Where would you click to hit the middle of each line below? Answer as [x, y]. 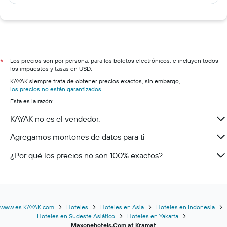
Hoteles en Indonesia [185, 207]
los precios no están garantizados [56, 89]
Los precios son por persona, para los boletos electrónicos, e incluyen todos [114, 61]
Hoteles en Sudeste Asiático [76, 216]
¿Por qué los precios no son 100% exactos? [86, 155]
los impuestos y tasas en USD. [51, 69]
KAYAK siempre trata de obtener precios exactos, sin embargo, [95, 81]
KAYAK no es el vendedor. [55, 119]
